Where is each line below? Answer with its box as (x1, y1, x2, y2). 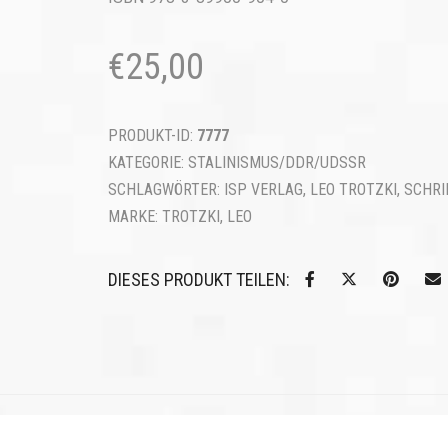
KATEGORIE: (107, 153, 188, 172)
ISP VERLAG (223, 180, 303, 199)
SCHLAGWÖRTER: (107, 180, 224, 199)
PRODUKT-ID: (107, 126, 197, 145)
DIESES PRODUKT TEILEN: (107, 269, 290, 290)
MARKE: (107, 207, 162, 226)
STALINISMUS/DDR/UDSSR (187, 153, 366, 172)
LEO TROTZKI (309, 180, 397, 199)
